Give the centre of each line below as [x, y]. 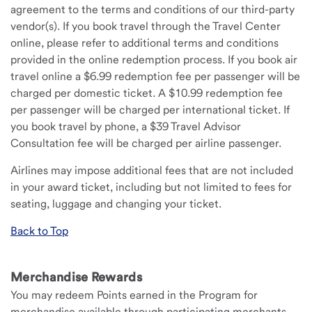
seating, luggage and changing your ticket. [116, 204]
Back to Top [39, 231]
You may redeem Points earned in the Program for [134, 295]
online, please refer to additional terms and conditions [145, 43]
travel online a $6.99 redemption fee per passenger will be [155, 76]
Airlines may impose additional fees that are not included [152, 170]
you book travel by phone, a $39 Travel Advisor [126, 126]
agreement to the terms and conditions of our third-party [153, 9]
